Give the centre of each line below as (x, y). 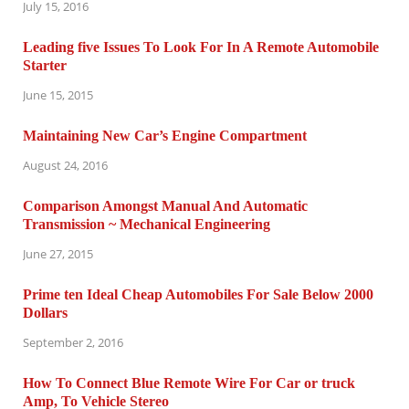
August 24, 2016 (65, 165)
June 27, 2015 (58, 253)
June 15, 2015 (58, 95)
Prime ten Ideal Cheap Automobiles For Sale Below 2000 (198, 294)
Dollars (45, 312)
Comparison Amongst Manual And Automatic (165, 205)
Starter (45, 66)
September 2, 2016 (73, 342)
